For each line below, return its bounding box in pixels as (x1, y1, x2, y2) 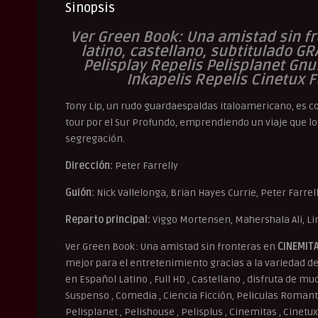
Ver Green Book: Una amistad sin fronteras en (65, 240, 278, 253)
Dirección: (65, 159, 113, 172)
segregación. (65, 132, 125, 145)
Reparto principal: (65, 213, 150, 226)
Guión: (65, 186, 94, 199)
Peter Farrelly (113, 159, 178, 172)
